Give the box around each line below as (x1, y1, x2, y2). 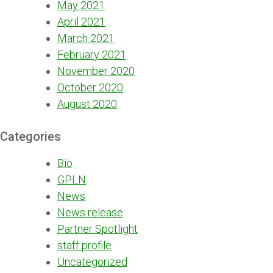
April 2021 (57, 15, 105, 29)
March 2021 (57, 32, 115, 45)
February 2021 (57, 48, 126, 62)
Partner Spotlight (57, 222, 138, 236)
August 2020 (57, 97, 117, 111)
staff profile (57, 239, 112, 252)
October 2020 (57, 81, 123, 94)
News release (57, 206, 123, 219)
